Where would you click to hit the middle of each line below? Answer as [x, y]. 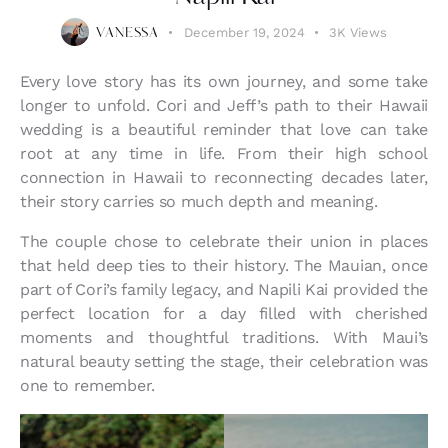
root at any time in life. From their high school [224, 154]
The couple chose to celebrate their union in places [224, 242]
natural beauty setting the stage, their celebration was [224, 362]
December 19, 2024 [245, 33]
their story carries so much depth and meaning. [199, 202]
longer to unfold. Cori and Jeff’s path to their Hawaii [224, 106]
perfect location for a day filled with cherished [224, 314]
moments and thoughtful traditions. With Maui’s [224, 338]
